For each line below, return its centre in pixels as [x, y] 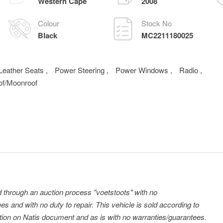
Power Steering [81, 70]
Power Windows [143, 70]
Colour [49, 23]
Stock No [156, 23]
